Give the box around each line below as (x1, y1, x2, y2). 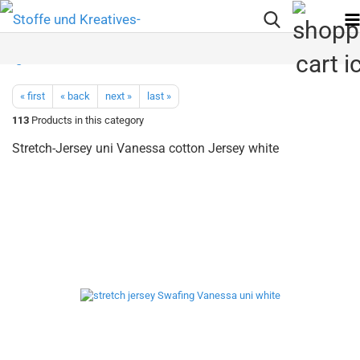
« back (60, 90, 90, 102)
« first (20, 90, 45, 102)
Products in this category (29, 114, 144, 126)
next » (105, 90, 132, 102)
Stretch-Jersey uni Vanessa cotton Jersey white (12, 141, 279, 156)
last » (147, 90, 171, 102)
